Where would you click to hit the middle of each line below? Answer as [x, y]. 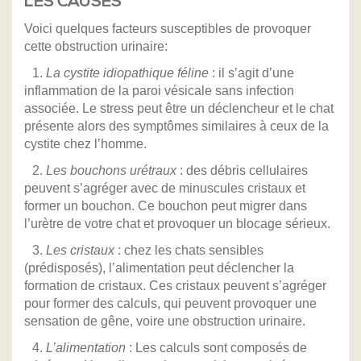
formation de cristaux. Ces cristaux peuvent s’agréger [175, 286]
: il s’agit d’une [251, 73]
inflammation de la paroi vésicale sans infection [159, 91]
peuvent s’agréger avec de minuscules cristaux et [165, 189]
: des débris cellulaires [242, 171]
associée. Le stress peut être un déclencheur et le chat [179, 109]
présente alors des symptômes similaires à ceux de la [176, 127]
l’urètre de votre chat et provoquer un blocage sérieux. [177, 224]
